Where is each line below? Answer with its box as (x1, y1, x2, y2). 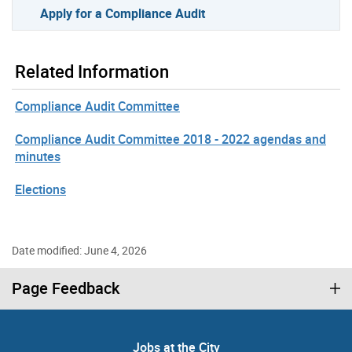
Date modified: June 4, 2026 (12, 243, 147, 258)
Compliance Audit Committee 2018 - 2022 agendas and (15, 130, 326, 148)
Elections (15, 181, 66, 198)
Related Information (15, 60, 169, 82)
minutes (15, 148, 60, 165)
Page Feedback (12, 277, 119, 299)
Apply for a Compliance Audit (40, 5, 206, 22)
